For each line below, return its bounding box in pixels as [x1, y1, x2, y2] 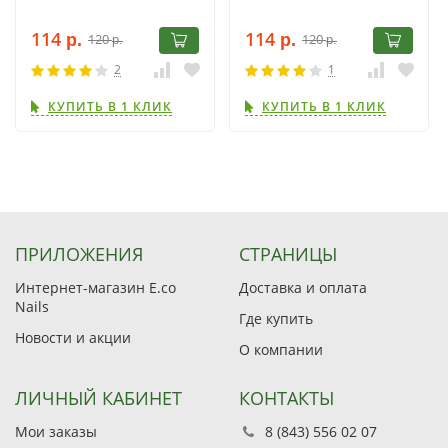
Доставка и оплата [239, 278, 367, 298]
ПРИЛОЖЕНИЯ [15, 242, 143, 267]
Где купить [239, 309, 313, 329]
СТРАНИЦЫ [239, 242, 337, 267]
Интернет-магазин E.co [15, 278, 176, 298]
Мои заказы [15, 422, 97, 442]
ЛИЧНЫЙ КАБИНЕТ [15, 386, 182, 411]
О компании [239, 340, 323, 360]
